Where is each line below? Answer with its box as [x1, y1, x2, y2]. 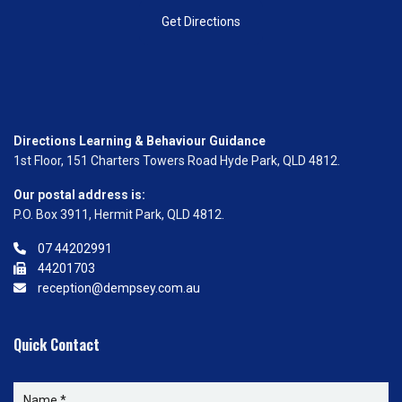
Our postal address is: [13, 188, 145, 203]
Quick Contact [13, 334, 100, 356]
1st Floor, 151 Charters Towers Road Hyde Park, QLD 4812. [13, 153, 340, 169]
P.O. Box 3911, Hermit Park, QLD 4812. [13, 207, 224, 223]
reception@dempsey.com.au [35, 281, 200, 296]
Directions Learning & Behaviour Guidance [13, 134, 266, 149]
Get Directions [162, 13, 240, 29]
